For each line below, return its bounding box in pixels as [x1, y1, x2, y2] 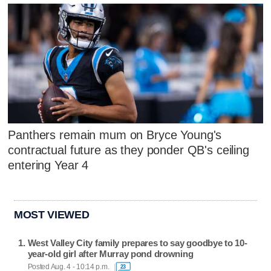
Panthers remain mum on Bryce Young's [8, 128, 222, 142]
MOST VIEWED [14, 208, 90, 221]
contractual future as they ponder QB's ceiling [8, 143, 249, 157]
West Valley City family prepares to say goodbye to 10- [27, 237, 247, 248]
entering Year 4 [8, 158, 89, 172]
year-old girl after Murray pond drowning [27, 248, 194, 259]
